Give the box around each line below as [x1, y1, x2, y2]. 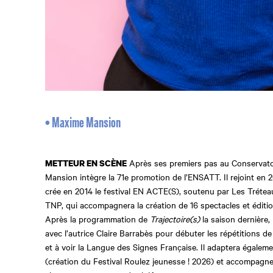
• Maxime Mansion [45, 116, 121, 130]
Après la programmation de [45, 213, 150, 225]
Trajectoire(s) [150, 213, 200, 225]
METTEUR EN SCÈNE [45, 157, 127, 169]
